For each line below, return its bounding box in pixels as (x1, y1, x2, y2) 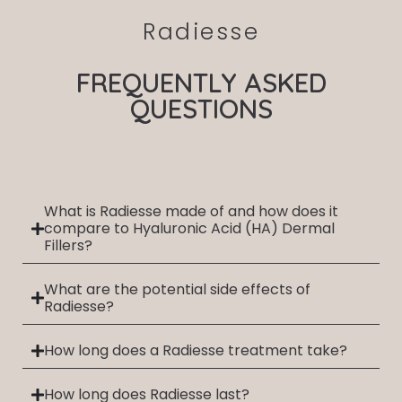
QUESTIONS (129, 92, 273, 126)
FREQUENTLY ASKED (75, 66, 327, 100)
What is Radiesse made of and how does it (44, 201, 338, 223)
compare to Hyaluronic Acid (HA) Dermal (44, 218, 335, 240)
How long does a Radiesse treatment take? (44, 340, 347, 362)
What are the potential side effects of (44, 279, 310, 301)
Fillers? (44, 235, 92, 257)
